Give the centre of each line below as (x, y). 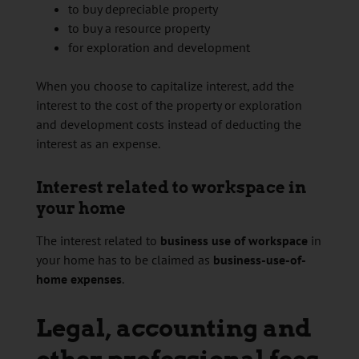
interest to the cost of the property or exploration (169, 105)
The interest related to (98, 241)
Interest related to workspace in (171, 188)
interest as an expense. (98, 144)
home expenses (79, 279)
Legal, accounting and (173, 328)
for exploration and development (159, 48)
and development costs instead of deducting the (168, 125)
